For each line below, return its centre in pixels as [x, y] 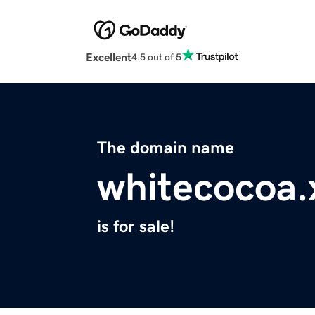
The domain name [166, 148]
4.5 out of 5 [156, 57]
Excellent [109, 57]
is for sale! [136, 227]
